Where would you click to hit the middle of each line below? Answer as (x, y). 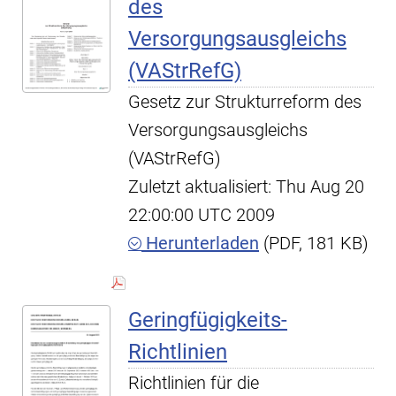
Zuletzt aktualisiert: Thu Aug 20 (246, 187)
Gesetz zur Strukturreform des (245, 102)
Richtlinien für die (194, 383)
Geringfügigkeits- (208, 320)
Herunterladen (200, 243)
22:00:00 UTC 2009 (202, 215)
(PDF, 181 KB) (314, 243)
